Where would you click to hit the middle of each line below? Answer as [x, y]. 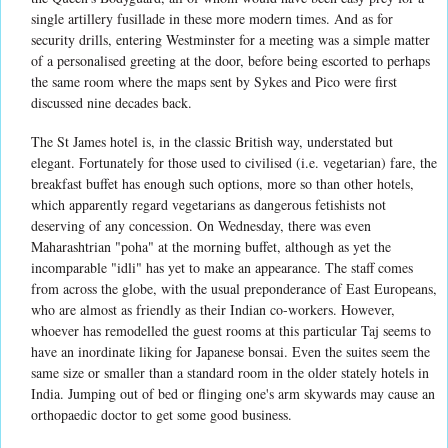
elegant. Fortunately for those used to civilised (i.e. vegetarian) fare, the [234, 162]
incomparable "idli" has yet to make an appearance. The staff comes [222, 267]
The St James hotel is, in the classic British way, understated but [212, 141]
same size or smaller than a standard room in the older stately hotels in [230, 372]
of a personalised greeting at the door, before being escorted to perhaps [230, 60]
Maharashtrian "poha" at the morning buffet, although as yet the [211, 246]
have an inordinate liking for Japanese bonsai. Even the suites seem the [230, 351]
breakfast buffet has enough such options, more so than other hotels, [222, 183]
